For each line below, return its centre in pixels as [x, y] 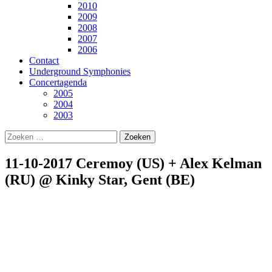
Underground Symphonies [80, 71]
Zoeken [19, 135]
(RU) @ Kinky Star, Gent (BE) [100, 179]
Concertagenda [58, 82]
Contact [44, 60]
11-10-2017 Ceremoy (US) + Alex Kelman [133, 163]
